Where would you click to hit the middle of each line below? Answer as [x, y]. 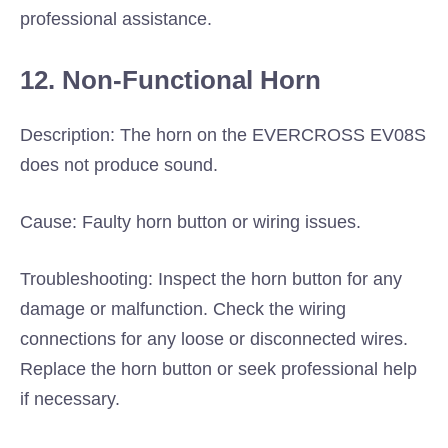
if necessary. [70, 399]
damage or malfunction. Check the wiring [183, 309]
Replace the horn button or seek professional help [218, 369]
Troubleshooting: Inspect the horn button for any [211, 279]
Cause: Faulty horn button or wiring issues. [190, 222]
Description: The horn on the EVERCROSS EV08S [223, 135]
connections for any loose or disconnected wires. [214, 339]
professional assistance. [116, 19]
